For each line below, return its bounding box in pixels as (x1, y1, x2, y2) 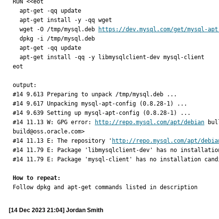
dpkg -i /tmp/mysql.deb (13, 35, 20, 42)
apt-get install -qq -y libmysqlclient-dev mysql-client (13, 54, 20, 61)
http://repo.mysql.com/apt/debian (95, 119, 204, 126)
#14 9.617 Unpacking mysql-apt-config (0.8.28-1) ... (13, 100, 187, 107)
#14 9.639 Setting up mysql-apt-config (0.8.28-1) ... (13, 109, 191, 116)
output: (13, 82, 40, 88)
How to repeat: (13, 175, 61, 181)
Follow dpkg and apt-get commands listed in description (13, 184, 197, 191)
